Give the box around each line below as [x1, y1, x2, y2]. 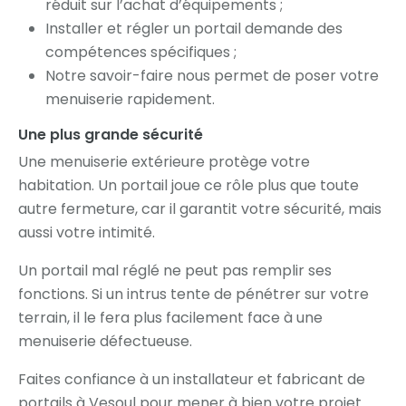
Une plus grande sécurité [18, 123, 207, 145]
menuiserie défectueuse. [18, 330, 192, 352]
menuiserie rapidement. [45, 88, 215, 110]
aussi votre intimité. [18, 221, 155, 243]
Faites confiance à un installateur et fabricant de [18, 368, 365, 390]
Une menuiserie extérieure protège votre [18, 150, 310, 172]
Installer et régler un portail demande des [45, 17, 343, 39]
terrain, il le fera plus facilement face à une [18, 306, 323, 328]
